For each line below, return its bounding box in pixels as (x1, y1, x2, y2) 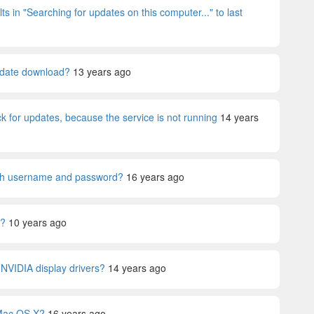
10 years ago (8, 215, 67, 229)
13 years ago (73, 64, 131, 78)
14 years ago (108, 261, 166, 275)
